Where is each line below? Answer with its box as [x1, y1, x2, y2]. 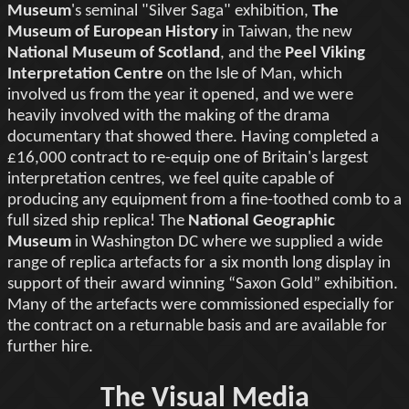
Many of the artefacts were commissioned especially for [7, 296, 394, 314]
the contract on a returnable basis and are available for [7, 317, 387, 335]
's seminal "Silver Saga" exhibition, [71, 2, 312, 20]
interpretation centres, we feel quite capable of [7, 170, 334, 188]
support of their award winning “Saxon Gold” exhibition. [7, 275, 398, 293]
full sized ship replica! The [7, 212, 188, 230]
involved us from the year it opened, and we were [7, 86, 353, 104]
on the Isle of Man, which [163, 65, 342, 83]
